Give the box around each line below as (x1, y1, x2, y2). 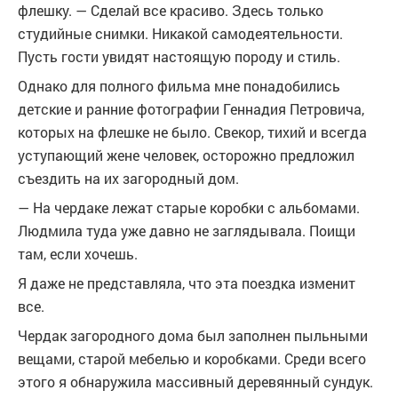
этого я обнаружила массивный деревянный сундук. (18, 372, 373, 391)
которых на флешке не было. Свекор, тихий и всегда (18, 123, 367, 141)
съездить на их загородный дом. (18, 169, 239, 187)
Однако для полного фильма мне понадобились (18, 76, 340, 95)
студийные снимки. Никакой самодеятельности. (18, 24, 343, 43)
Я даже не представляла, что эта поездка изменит (18, 274, 355, 292)
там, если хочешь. (18, 244, 138, 263)
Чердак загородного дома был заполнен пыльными (18, 326, 368, 345)
